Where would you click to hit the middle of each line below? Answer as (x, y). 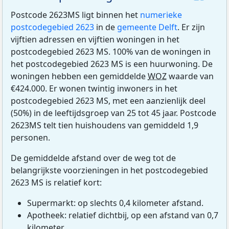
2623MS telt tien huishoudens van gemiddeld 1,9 (105, 125)
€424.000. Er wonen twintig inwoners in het (94, 89)
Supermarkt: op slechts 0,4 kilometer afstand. (115, 203)
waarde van (190, 76)
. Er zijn (191, 27)
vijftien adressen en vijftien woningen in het (95, 40)
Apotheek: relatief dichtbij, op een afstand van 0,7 (123, 215)
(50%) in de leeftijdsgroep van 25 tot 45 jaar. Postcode (113, 113)
